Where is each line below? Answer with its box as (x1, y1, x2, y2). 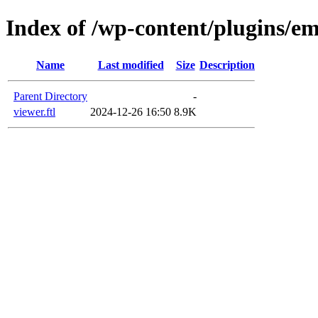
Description (199, 58, 255, 71)
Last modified (97, 58, 164, 71)
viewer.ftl (13, 105, 55, 118)
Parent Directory (13, 89, 87, 102)
